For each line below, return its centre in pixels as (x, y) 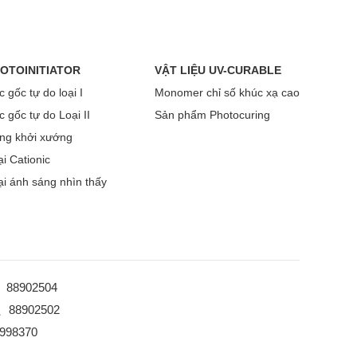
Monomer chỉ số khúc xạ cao (227, 93)
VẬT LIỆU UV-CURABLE (218, 71)
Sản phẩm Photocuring (212, 115)
